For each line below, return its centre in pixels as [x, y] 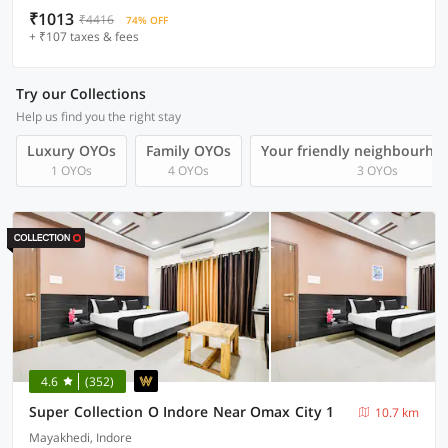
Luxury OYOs [71, 150]
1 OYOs [71, 170]
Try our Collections [81, 93]
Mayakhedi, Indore [80, 437]
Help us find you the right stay [98, 116]
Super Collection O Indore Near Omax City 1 [182, 411]
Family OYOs [188, 150]
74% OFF [147, 20]
